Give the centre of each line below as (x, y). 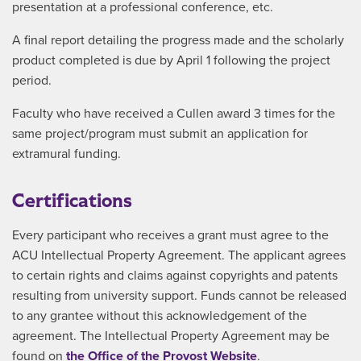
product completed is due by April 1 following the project (171, 60)
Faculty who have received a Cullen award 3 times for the (174, 114)
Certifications (72, 201)
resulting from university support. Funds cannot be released (179, 296)
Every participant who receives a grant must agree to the (170, 235)
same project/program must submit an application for (160, 134)
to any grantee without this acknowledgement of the (160, 316)
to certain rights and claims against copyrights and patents (175, 276)
